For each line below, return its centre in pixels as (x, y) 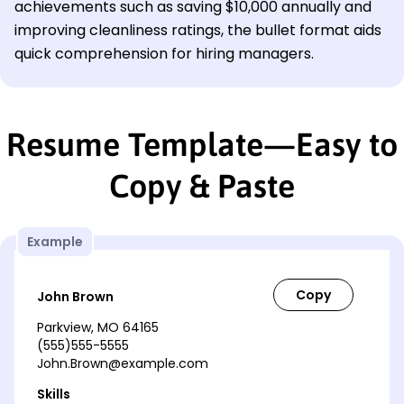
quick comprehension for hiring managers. (164, 53)
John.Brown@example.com (123, 363)
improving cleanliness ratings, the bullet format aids (198, 30)
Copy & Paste (202, 185)
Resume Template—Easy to (202, 144)
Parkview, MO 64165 (98, 327)
